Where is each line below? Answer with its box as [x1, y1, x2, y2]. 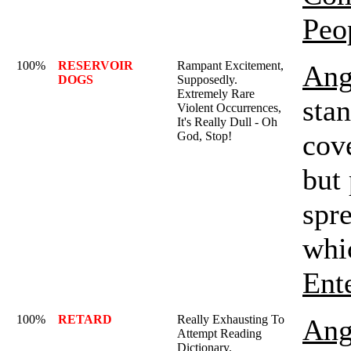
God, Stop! [177, 129, 232, 143]
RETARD [58, 313, 112, 326]
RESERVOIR [58, 59, 133, 72]
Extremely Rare [177, 87, 255, 100]
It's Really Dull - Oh [177, 115, 277, 128]
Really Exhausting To [177, 313, 284, 326]
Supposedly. [177, 73, 237, 86]
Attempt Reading [177, 327, 262, 340]
